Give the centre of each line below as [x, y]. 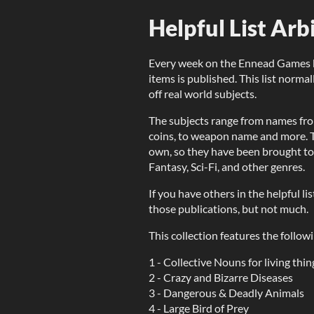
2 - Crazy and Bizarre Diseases [221, 277]
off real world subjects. [203, 94]
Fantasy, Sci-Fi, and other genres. [227, 166]
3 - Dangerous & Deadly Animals [226, 293]
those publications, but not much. [228, 209]
